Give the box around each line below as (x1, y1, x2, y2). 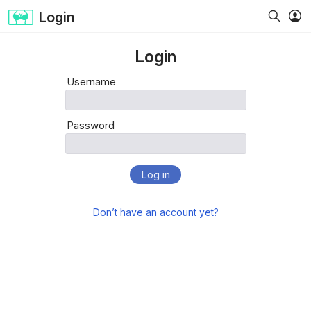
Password (66, 119, 115, 132)
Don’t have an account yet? (92, 206, 219, 218)
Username (66, 75, 116, 88)
